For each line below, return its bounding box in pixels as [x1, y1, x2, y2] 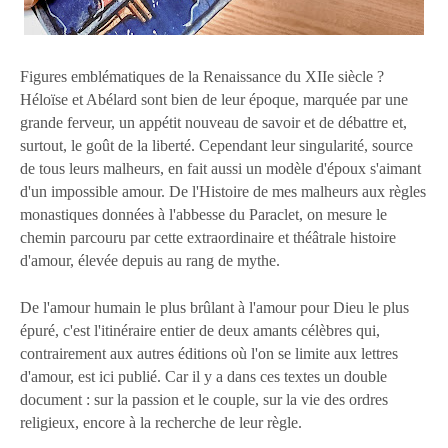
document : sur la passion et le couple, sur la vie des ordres [20, 390, 388, 408]
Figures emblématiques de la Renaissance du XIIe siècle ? [20, 67, 384, 85]
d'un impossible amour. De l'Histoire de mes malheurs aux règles [20, 182, 426, 200]
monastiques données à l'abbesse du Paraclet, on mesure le [20, 205, 387, 223]
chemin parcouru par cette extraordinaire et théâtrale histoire [20, 228, 396, 246]
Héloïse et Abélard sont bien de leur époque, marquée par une [20, 90, 408, 108]
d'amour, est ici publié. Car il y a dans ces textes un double [20, 367, 387, 385]
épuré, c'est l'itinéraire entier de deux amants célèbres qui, [20, 321, 380, 339]
